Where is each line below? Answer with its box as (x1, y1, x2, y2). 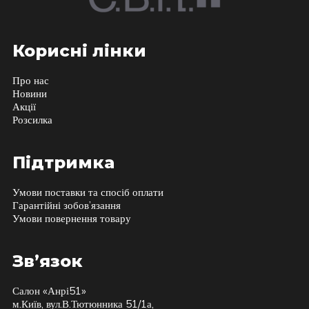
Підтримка (12, 152, 114, 172)
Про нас (12, 73, 49, 87)
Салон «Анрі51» (12, 283, 86, 297)
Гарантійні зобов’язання (12, 198, 121, 212)
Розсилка (12, 112, 52, 126)
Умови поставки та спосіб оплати (12, 185, 163, 199)
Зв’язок (12, 250, 83, 271)
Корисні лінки (12, 40, 146, 61)
